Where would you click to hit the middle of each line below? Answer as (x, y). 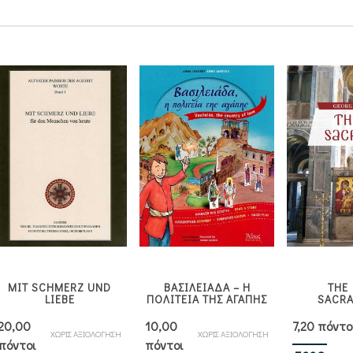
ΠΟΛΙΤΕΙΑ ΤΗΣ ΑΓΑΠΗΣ (207, 299)
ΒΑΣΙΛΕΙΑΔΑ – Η (207, 287)
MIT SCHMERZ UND (59, 287)
